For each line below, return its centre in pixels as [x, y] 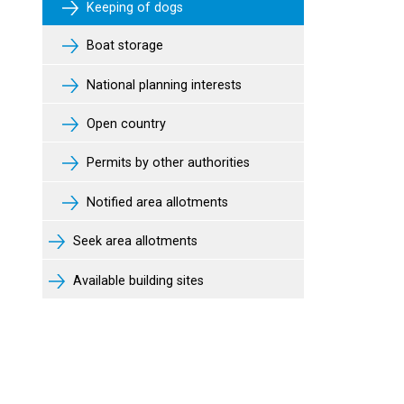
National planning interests [162, 85]
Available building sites [137, 280]
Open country [124, 124]
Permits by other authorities [166, 163]
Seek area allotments [133, 242]
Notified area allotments [156, 202]
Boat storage [123, 46]
